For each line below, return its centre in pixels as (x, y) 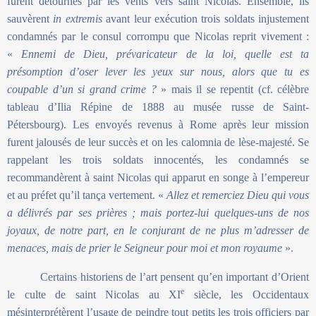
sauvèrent (30, 19)
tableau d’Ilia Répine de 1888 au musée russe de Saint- (158, 107)
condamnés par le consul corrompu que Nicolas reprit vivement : (158, 37)
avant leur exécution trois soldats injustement (205, 19)
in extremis (78, 19)
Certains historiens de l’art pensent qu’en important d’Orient (175, 277)
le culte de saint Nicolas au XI (94, 295)
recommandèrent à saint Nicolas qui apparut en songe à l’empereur (158, 178)
